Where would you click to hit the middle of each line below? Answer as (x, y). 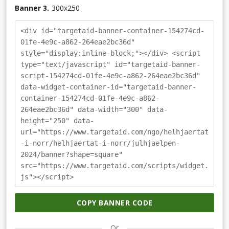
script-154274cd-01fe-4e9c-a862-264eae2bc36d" (110, 75)
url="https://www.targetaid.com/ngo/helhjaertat (114, 132)
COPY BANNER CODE (114, 203)
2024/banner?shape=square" (72, 154)
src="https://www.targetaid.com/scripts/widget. (114, 165)
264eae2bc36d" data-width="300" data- (94, 109)
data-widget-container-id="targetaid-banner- (108, 87)
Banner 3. (32, 8)
